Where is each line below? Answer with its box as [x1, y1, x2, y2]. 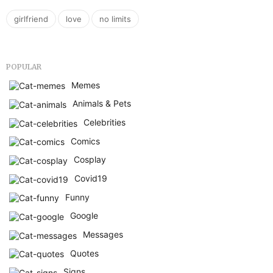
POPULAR [6, 62, 41, 71]
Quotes [70, 247, 99, 258]
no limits [99, 13, 131, 24]
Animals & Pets [73, 98, 131, 109]
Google [70, 210, 98, 221]
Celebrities [83, 116, 126, 127]
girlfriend [14, 13, 48, 24]
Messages [83, 229, 123, 240]
